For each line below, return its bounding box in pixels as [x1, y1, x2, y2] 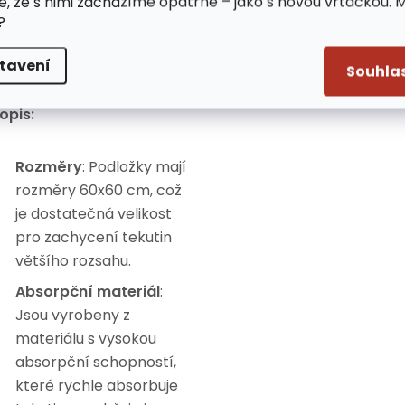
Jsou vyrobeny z [15, 305, 130, 326]
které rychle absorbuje [15, 375, 178, 397]
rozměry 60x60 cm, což [15, 180, 182, 202]
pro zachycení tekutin [15, 227, 172, 249]
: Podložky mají [82, 156, 186, 178]
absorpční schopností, [15, 352, 176, 373]
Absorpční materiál [15, 281, 160, 303]
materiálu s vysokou [15, 328, 156, 350]
